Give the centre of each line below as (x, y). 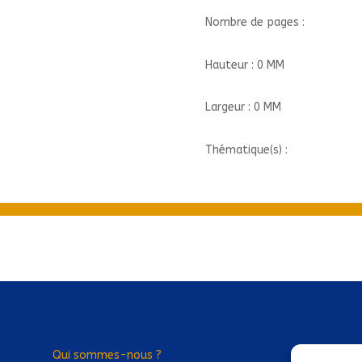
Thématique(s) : (246, 149)
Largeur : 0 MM (243, 107)
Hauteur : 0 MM (244, 65)
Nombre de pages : (255, 23)
